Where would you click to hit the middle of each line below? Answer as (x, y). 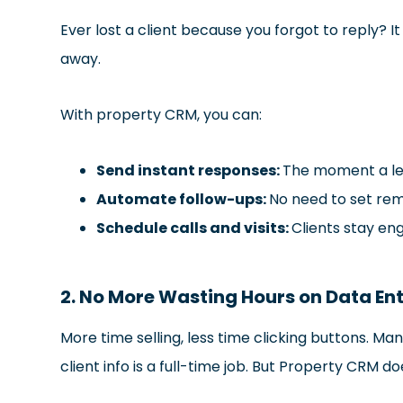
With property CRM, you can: (161, 114)
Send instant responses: (190, 170)
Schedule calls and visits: (194, 228)
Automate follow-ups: (183, 199)
